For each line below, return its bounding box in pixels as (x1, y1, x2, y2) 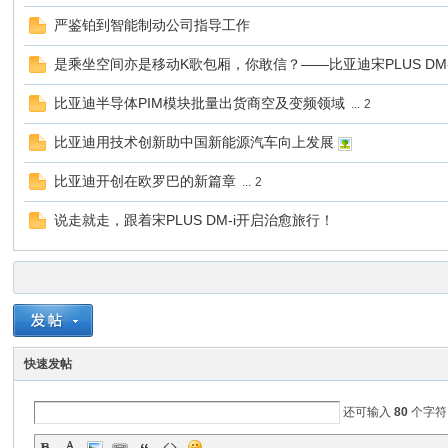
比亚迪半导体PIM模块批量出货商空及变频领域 (54, 95, 346, 111)
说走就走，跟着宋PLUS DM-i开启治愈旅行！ (54, 212, 335, 228)
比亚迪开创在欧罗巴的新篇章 (54, 173, 237, 189)
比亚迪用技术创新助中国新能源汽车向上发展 (54, 134, 335, 150)
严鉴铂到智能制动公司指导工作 (54, 17, 251, 33)
